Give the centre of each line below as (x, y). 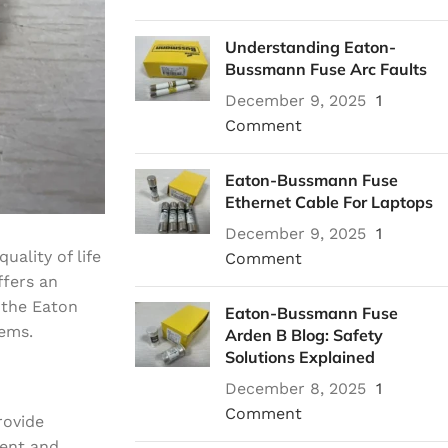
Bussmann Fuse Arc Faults (325, 69)
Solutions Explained (299, 357)
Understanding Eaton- (310, 47)
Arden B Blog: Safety (303, 335)
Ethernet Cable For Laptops (328, 202)
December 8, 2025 (295, 388)
